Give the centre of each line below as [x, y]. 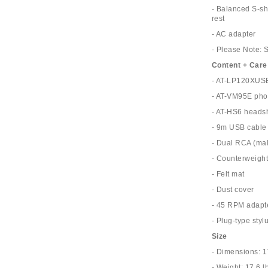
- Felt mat [228, 174]
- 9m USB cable [239, 127]
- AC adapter [234, 34]
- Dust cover [233, 190]
